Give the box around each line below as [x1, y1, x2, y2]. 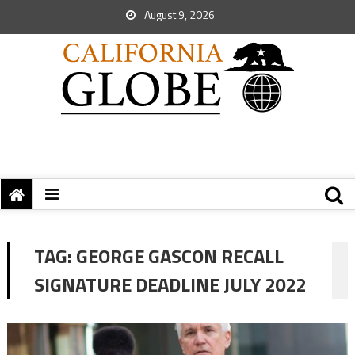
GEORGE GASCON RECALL [75, 242, 284, 270]
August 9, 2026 [142, 6, 215, 23]
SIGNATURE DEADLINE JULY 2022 [33, 270, 306, 299]
